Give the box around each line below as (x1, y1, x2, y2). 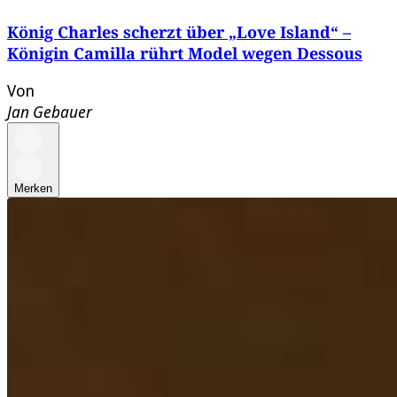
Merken (14, 181, 52, 195)
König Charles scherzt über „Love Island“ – (7, 20, 351, 43)
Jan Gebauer (7, 100, 92, 122)
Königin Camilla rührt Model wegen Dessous (7, 42, 362, 64)
